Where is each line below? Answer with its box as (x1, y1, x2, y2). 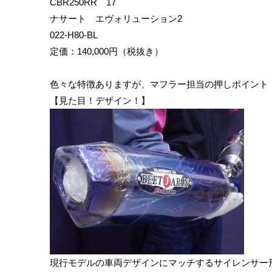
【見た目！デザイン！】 (50, 95, 150, 106)
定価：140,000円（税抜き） (50, 46, 163, 57)
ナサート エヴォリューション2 (50, 13, 182, 24)
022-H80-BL (50, 30, 98, 41)
